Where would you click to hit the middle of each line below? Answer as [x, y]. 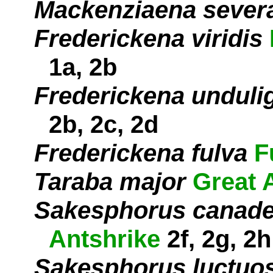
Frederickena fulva [141, 153]
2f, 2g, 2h [216, 239]
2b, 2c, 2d [104, 125]
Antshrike [105, 239]
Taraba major [110, 182]
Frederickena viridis [148, 39]
